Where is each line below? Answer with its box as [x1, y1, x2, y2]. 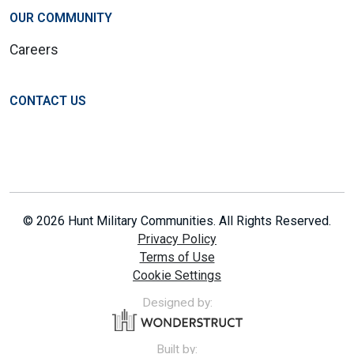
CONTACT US [9, 93, 86, 109]
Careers [9, 42, 58, 58]
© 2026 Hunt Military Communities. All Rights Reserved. [23, 213, 331, 229]
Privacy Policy [137, 232, 217, 247]
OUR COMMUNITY [9, 10, 112, 26]
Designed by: [141, 296, 213, 311]
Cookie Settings [133, 268, 221, 284]
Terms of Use [139, 250, 215, 265]
